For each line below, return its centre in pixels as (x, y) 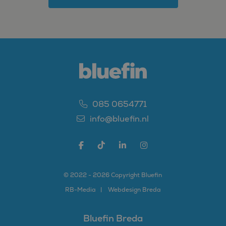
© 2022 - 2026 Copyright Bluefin (113, 175)
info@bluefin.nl (119, 119)
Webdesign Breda (134, 190)
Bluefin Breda (113, 218)
